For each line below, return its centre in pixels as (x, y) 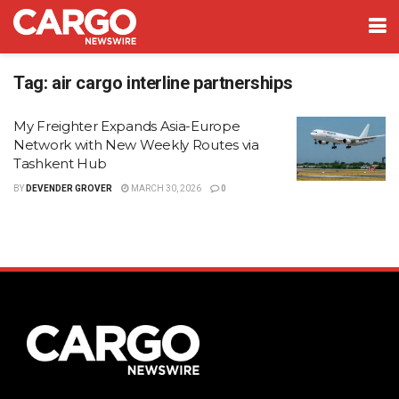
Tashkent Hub (60, 163)
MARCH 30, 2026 (165, 188)
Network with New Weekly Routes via (136, 145)
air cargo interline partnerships (172, 83)
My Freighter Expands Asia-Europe (127, 126)
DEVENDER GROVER (69, 188)
